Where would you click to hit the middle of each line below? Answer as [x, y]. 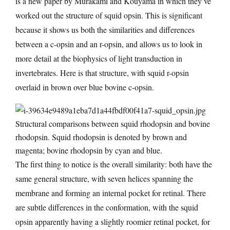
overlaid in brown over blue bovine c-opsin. [85, 87]
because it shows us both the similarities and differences [105, 29]
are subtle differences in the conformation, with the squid [107, 207]
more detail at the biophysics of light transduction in [99, 58]
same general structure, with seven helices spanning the [104, 179]
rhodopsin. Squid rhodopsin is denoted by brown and [101, 137]
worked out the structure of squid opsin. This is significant [109, 15]
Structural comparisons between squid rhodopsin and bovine [113, 124]
